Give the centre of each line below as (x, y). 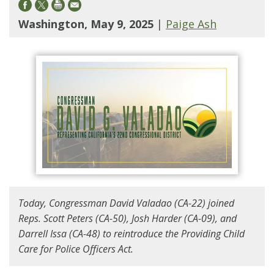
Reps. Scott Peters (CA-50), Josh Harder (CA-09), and (128, 218)
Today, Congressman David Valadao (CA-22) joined (126, 203)
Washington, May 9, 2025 (87, 24)
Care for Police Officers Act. (76, 249)
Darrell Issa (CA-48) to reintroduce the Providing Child (131, 233)
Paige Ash (191, 24)
